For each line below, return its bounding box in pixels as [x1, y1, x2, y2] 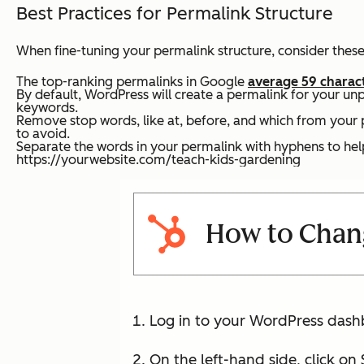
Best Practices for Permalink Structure [16, 2, 333, 24]
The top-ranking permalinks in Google [16, 73, 248, 89]
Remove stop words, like [16, 112, 167, 128]
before [186, 112, 227, 128]
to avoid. [16, 125, 70, 141]
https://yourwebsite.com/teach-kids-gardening [16, 151, 301, 167]
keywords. [16, 99, 81, 115]
